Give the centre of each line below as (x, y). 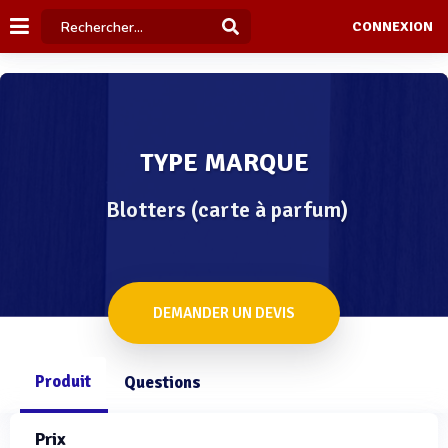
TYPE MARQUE (224, 163)
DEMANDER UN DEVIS (224, 313)
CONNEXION (392, 27)
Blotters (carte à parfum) (226, 209)
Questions (162, 382)
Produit (63, 381)
